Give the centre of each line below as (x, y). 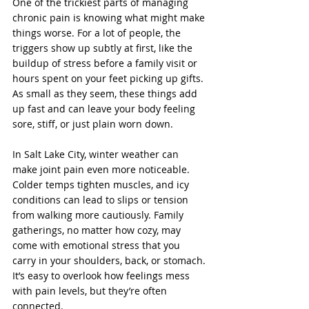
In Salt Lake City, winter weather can (97, 154)
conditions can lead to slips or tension (102, 200)
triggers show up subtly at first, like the (104, 48)
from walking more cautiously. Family (99, 215)
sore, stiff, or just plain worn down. (93, 124)
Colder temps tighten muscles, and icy (102, 185)
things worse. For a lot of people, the (98, 33)
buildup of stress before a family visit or (106, 63)
